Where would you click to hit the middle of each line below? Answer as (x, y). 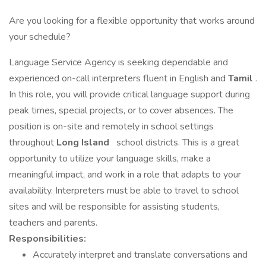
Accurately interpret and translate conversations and (140, 255)
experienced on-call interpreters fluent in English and (118, 78)
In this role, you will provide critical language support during (129, 94)
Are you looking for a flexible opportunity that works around (132, 21)
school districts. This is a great (177, 142)
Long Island (84, 142)
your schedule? (41, 37)
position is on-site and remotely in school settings (111, 126)
